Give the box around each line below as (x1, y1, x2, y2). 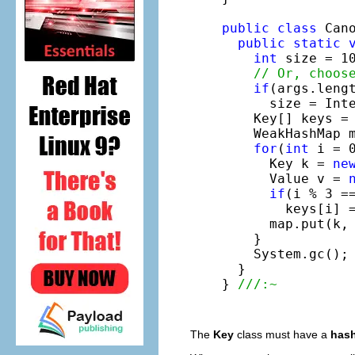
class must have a (234, 327, 330, 341)
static (293, 35, 341, 51)
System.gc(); (222, 246, 349, 261)
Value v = (222, 170, 349, 186)
